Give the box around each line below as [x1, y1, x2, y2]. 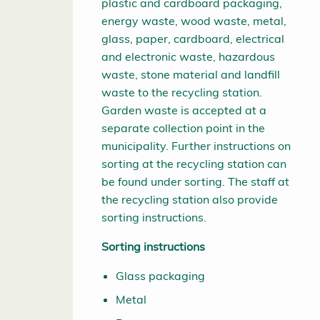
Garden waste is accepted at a [101, 103, 266, 118]
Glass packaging [116, 269, 205, 284]
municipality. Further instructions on [101, 139, 291, 154]
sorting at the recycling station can [101, 156, 286, 171]
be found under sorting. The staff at [101, 174, 289, 189]
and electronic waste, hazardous [101, 49, 275, 64]
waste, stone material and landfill [101, 67, 280, 82]
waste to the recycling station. [101, 85, 262, 100]
